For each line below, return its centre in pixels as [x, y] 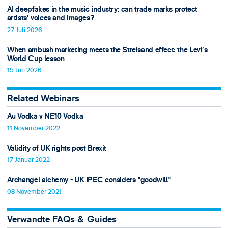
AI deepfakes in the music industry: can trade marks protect [102, 10]
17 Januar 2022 [28, 160]
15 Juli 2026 [24, 70]
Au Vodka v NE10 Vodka [45, 117]
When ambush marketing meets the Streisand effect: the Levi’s [107, 50]
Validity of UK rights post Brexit [56, 148]
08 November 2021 [34, 192]
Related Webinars [43, 98]
